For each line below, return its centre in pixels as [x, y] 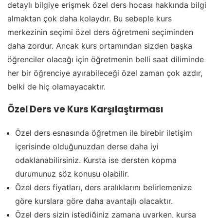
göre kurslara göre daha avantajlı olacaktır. [94, 201]
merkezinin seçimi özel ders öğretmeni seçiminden [100, 32]
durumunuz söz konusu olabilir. [72, 173]
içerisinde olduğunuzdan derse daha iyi [87, 146]
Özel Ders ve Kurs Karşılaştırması [85, 109]
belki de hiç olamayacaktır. [56, 87]
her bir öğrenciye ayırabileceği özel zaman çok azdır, [105, 73]
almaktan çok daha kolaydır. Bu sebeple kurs [90, 18]
